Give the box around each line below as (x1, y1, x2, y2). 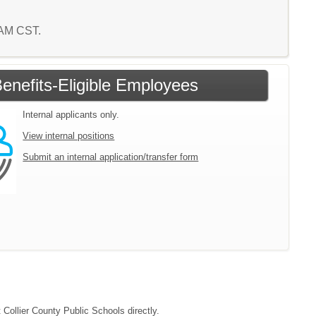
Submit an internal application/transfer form (23, 152, 199, 162)
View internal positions (23, 130, 115, 141)
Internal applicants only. (23, 109, 120, 120)
